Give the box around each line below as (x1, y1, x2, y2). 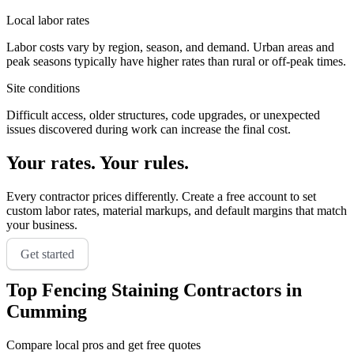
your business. (6, 218, 77, 232)
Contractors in (179, 279, 302, 300)
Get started (21, 247, 74, 262)
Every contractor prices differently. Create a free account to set (6, 190, 316, 204)
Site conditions (6, 81, 80, 96)
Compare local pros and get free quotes (6, 337, 201, 352)
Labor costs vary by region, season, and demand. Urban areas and (6, 40, 334, 55)
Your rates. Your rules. (6, 153, 189, 174)
